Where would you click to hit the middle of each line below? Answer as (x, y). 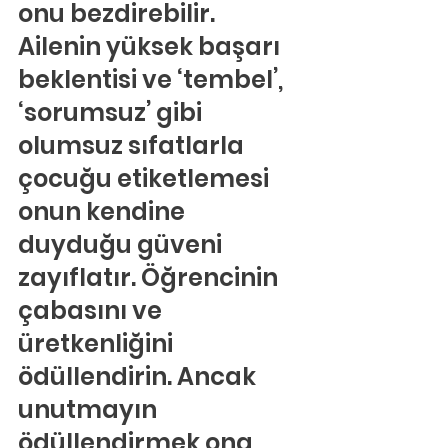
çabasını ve (92, 310)
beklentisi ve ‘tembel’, (153, 79)
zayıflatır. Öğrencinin (150, 277)
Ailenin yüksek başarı (151, 46)
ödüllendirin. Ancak (139, 376)
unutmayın (90, 409)
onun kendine (104, 211)
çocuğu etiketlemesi (146, 178)
